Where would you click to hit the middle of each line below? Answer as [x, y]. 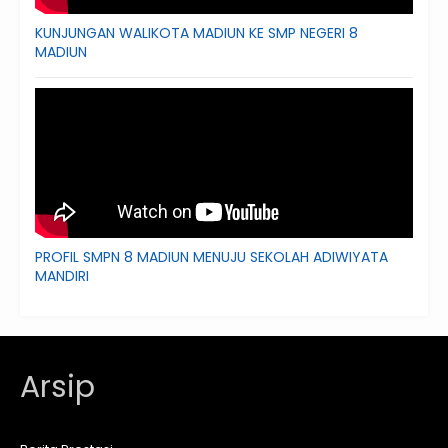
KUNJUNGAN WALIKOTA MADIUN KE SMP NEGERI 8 [196, 32]
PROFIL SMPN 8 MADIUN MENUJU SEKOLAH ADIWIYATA [211, 256]
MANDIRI [62, 275]
